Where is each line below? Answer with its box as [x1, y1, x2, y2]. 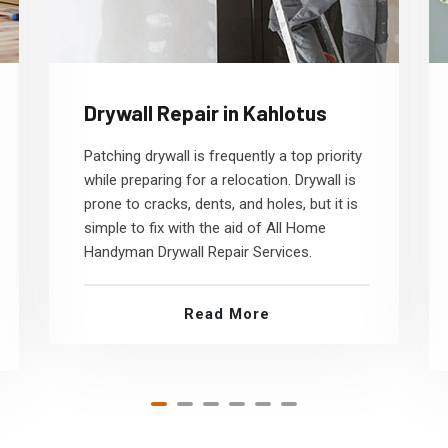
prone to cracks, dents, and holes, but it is [84, 195, 358, 213]
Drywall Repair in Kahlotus [84, 100, 327, 125]
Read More [183, 305, 270, 323]
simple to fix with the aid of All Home [84, 219, 326, 237]
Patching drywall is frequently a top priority [84, 147, 362, 165]
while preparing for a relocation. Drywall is [84, 171, 356, 189]
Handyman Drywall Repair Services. [84, 243, 312, 261]
